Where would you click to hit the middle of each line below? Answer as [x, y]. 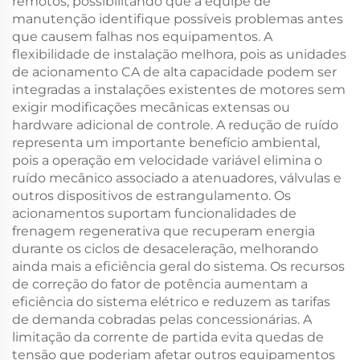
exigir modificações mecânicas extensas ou [151, 107]
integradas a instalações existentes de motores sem [179, 90]
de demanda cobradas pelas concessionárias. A [162, 319]
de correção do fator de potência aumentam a [160, 284]
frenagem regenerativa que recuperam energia [164, 231]
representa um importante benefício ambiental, [166, 143]
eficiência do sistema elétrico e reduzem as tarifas [171, 302]
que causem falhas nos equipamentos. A [142, 37]
